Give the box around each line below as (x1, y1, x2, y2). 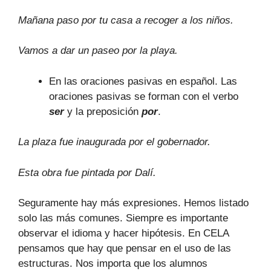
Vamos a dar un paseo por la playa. (18, 45, 178, 56)
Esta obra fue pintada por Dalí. (18, 166, 156, 178)
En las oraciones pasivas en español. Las (49, 75, 237, 87)
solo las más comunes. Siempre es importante (18, 212, 228, 224)
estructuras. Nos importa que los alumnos (18, 258, 207, 269)
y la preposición (64, 105, 142, 117)
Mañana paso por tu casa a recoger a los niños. (18, 14, 233, 26)
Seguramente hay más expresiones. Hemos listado (18, 197, 249, 209)
